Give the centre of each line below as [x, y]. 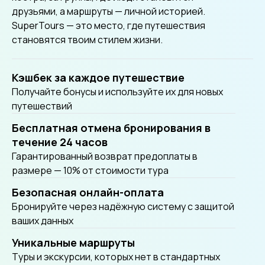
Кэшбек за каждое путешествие [98, 77]
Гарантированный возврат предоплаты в [105, 156]
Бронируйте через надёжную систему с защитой [123, 206]
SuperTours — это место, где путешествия [109, 25]
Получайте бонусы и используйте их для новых [117, 92]
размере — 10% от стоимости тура [90, 170]
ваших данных [43, 221]
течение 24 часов [60, 142]
